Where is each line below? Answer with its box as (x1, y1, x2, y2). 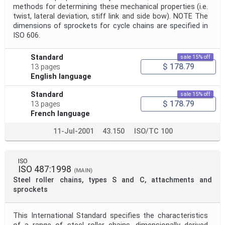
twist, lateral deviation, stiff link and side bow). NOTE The (13, 12, 208, 21)
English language (31, 72, 92, 81)
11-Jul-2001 (53, 127, 94, 136)
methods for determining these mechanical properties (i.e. (13, 2, 208, 11)
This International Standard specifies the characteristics (13, 211, 208, 220)
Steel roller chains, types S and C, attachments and (13, 175, 212, 184)
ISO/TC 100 (134, 127, 173, 136)
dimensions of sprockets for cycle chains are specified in (13, 21, 208, 30)
